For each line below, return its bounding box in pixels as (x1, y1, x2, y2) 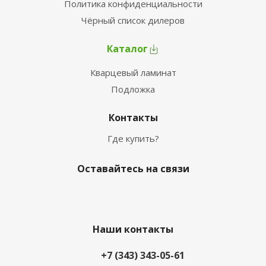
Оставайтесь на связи (77, 162, 189, 175)
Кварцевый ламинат (90, 66, 176, 78)
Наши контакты (93, 223, 173, 236)
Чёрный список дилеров (81, 14, 185, 26)
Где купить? (107, 132, 159, 144)
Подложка (111, 83, 155, 95)
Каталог (106, 42, 148, 55)
